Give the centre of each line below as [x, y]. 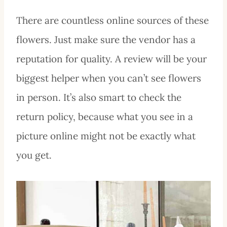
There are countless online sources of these [112, 20]
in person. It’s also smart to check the [99, 97]
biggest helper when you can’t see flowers [109, 78]
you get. [34, 155]
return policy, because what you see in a [105, 116]
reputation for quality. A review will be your [111, 59]
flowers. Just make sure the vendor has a [106, 39]
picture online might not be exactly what [106, 136]
